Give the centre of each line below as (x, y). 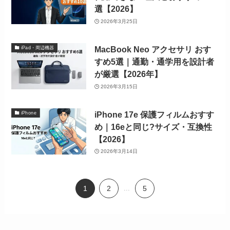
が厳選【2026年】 (128, 74)
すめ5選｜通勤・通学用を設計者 (154, 62)
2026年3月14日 (119, 151)
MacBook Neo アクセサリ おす (152, 50)
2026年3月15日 (119, 86)
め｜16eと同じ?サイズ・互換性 (153, 127)
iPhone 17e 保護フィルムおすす (154, 114)
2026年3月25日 (119, 21)
